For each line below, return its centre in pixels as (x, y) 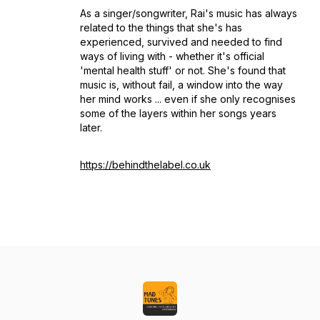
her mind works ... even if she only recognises (188, 99)
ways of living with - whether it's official (172, 56)
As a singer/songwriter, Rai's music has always (189, 13)
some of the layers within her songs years (178, 113)
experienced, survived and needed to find (181, 42)
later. (91, 127)
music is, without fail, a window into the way (181, 85)
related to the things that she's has (161, 27)
